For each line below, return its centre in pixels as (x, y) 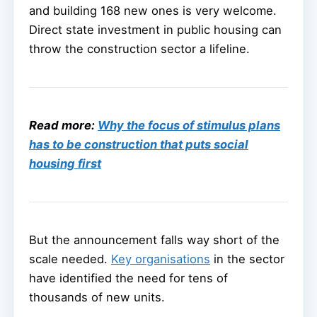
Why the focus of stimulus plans (189, 125)
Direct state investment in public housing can (155, 29)
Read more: (63, 125)
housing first (65, 163)
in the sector (247, 259)
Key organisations (161, 259)
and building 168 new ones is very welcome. (153, 10)
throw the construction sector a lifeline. (139, 48)
